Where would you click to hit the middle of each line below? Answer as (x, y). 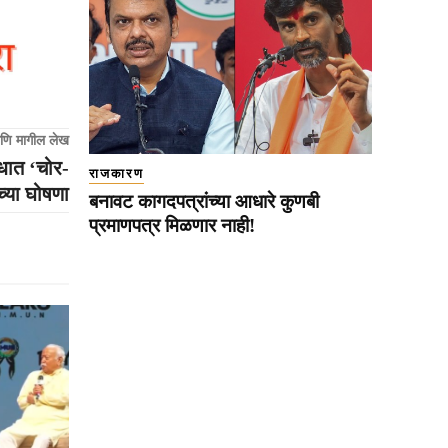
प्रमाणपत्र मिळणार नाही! (172, 226)
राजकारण (116, 174)
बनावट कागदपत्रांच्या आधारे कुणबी (204, 202)
